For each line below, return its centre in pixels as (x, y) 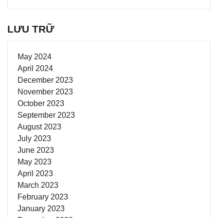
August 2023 (39, 127)
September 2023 (46, 115)
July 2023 (34, 138)
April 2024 (35, 68)
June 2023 (36, 150)
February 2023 (43, 197)
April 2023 (35, 173)
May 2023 (35, 162)
